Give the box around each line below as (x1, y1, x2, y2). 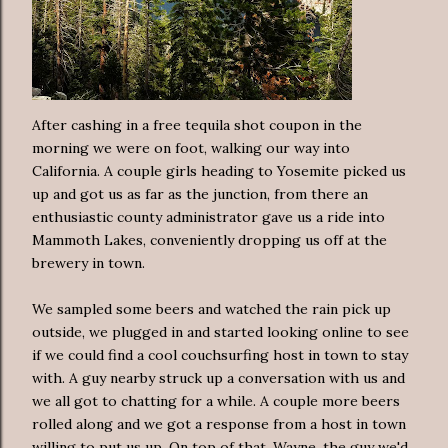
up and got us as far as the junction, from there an (32, 184, 368, 203)
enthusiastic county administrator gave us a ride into (32, 207, 385, 226)
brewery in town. (32, 253, 145, 272)
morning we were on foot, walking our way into (32, 138, 350, 157)
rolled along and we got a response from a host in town (32, 414, 406, 433)
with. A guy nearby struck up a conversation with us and (32, 368, 405, 387)
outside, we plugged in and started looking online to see (32, 322, 409, 341)
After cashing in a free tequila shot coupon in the (32, 115, 362, 134)
